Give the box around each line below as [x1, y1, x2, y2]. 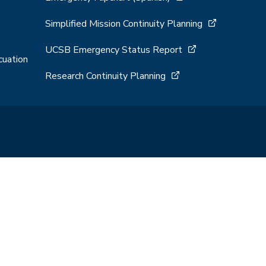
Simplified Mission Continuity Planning [45, 17, 202, 30]
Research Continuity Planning [45, 69, 166, 83]
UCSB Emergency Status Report [45, 43, 182, 56]
